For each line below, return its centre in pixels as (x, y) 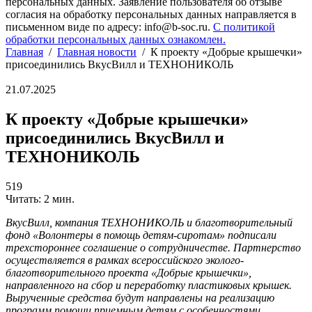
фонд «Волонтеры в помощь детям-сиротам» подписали (141, 235)
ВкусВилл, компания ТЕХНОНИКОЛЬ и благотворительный (149, 222)
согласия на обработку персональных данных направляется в (151, 14)
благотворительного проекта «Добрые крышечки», (128, 272)
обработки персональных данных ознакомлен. (116, 39)
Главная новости (97, 52)
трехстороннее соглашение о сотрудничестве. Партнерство (153, 247)
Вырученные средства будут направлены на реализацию (140, 297)
